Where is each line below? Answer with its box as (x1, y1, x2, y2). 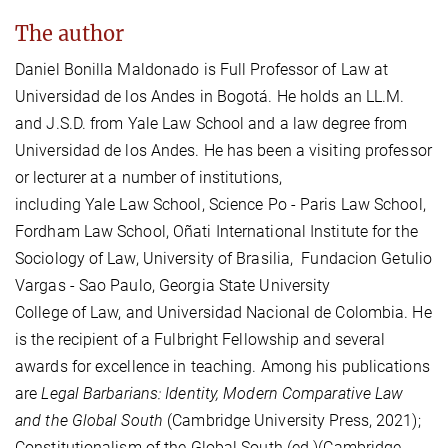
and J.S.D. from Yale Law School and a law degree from (15, 114, 408, 134)
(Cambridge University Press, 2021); (163, 411, 421, 431)
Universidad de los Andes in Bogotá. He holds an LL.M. (15, 87, 405, 107)
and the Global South (15, 411, 163, 431)
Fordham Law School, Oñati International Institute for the (15, 222, 418, 242)
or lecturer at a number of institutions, (15, 168, 283, 188)
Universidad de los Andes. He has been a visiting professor (15, 141, 432, 161)
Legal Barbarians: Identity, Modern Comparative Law (41, 384, 404, 404)
